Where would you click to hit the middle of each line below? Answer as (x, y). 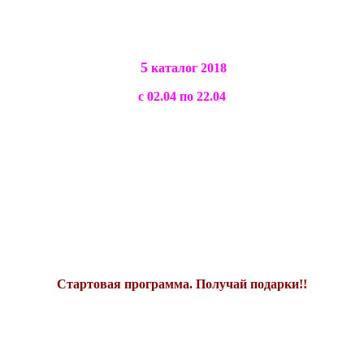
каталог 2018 (189, 68)
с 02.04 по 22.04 (182, 97)
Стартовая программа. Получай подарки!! (182, 284)
